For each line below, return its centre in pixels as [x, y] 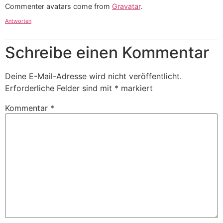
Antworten [18, 21]
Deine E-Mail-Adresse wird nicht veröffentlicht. [93, 76]
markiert [136, 88]
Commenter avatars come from [58, 6]
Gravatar [126, 6]
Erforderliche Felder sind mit [60, 88]
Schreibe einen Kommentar [107, 53]
